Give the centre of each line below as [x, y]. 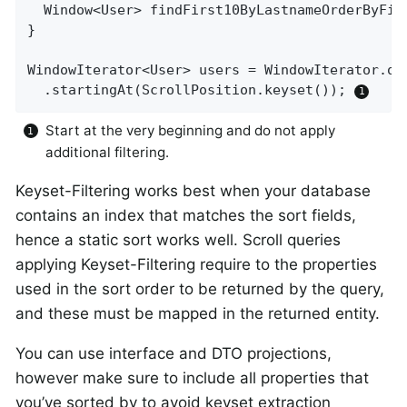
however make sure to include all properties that [192, 377]
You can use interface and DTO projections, [174, 353]
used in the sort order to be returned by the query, [200, 288]
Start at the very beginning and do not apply [190, 130]
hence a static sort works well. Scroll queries [178, 239]
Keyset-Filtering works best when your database [193, 190]
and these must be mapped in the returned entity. [198, 313]
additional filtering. [107, 152]
